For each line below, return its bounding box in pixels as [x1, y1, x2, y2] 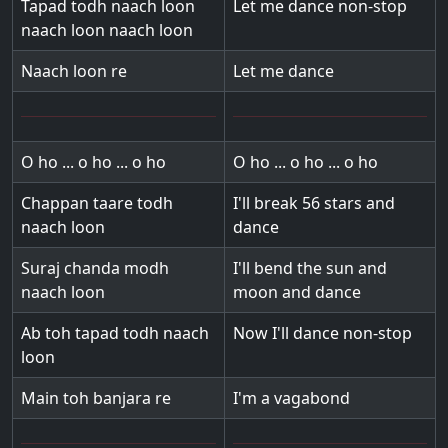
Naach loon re [21, 60, 127, 82]
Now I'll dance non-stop [233, 322, 412, 344]
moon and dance [233, 281, 361, 303]
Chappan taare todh [21, 192, 173, 214]
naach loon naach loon [21, 19, 193, 41]
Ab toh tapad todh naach [21, 322, 209, 344]
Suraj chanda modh [21, 257, 169, 279]
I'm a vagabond [233, 387, 350, 409]
